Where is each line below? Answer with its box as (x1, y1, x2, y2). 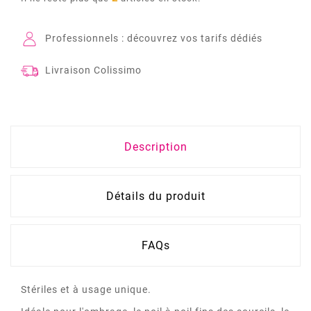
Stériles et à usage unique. (21, 284, 151, 296)
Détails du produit (106, 190, 205, 203)
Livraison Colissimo (45, 65, 142, 76)
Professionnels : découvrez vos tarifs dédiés (45, 33, 262, 44)
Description (124, 140, 187, 154)
